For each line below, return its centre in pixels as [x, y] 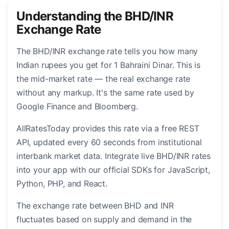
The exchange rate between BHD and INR [95, 206]
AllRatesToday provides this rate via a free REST [108, 129]
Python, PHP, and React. [62, 184]
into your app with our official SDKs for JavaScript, [113, 170]
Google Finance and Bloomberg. [77, 107]
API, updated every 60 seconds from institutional [109, 142]
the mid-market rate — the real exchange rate [104, 79]
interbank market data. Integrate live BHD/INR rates [114, 156]
